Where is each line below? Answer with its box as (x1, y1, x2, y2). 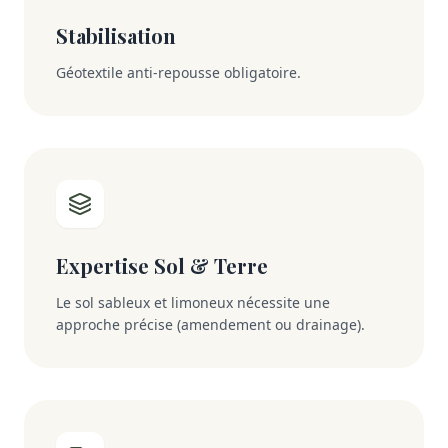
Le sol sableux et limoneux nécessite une (56, 293, 330, 313)
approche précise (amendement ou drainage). (56, 315, 365, 335)
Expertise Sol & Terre (56, 252, 268, 280)
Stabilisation (56, 22, 176, 50)
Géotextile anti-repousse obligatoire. (56, 63, 301, 83)
